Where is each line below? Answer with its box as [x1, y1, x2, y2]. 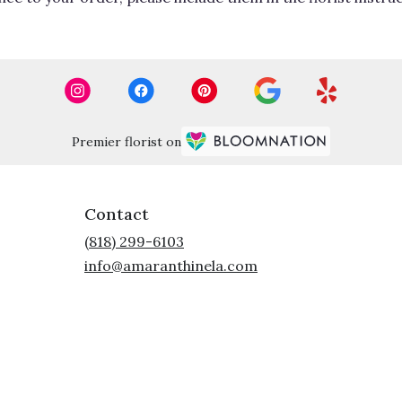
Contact [84, 203, 149, 224]
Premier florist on [72, 134, 181, 151]
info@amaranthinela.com [84, 256, 258, 275]
